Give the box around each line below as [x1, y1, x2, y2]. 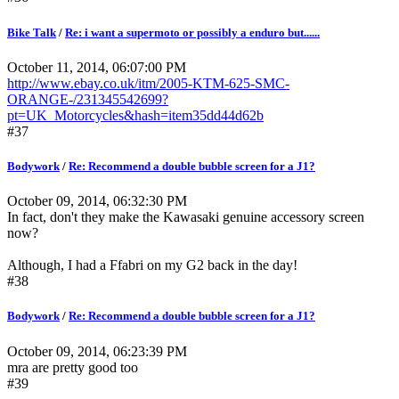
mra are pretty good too [7, 359, 138, 375]
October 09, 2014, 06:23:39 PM [7, 343, 187, 359]
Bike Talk [7, 25, 56, 39]
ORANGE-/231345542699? [7, 91, 168, 107]
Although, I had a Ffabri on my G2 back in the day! [7, 257, 297, 273]
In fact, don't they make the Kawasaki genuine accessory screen [7, 209, 364, 225]
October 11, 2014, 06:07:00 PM [7, 59, 186, 75]
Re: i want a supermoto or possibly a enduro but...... [65, 25, 320, 39]
